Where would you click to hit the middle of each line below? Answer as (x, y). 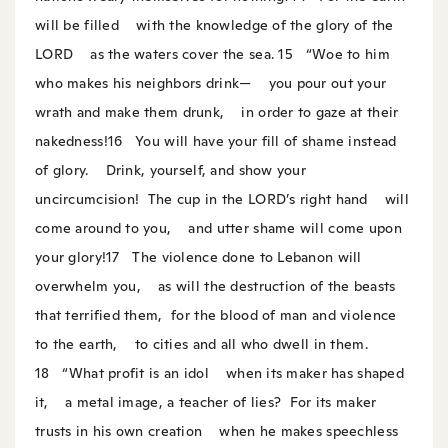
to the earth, (76, 344)
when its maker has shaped (306, 373)
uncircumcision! (87, 199)
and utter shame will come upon (286, 228)
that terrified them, (99, 315)
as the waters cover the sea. (174, 54)
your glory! (71, 257)
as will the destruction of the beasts (268, 286)
